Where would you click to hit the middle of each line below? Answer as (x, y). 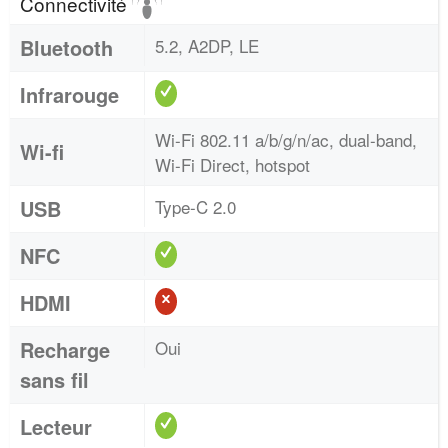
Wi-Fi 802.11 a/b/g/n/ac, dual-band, (286, 139)
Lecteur (56, 426)
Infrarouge (69, 94)
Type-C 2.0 (195, 206)
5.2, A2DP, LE (207, 45)
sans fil (54, 379)
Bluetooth (66, 47)
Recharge (65, 349)
